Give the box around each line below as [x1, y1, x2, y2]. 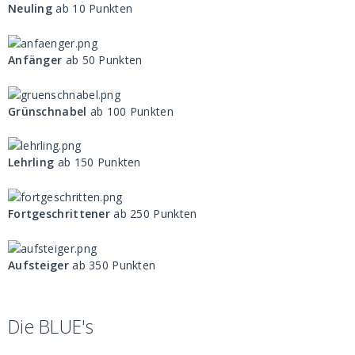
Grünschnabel [8, 103, 90, 119]
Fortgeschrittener [8, 206, 110, 221]
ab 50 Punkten [62, 52, 143, 67]
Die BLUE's [8, 314, 94, 340]
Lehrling [8, 155, 58, 170]
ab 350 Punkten [72, 257, 156, 273]
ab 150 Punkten [57, 155, 141, 170]
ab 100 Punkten [90, 103, 174, 119]
